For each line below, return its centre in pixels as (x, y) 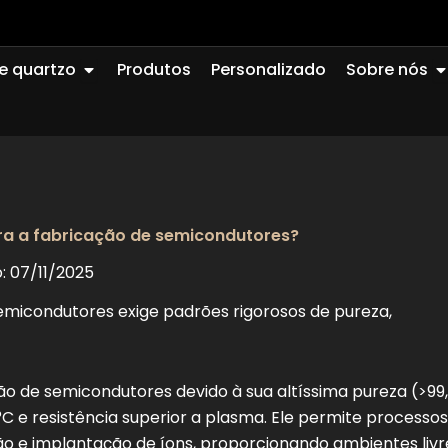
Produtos (154, 69)
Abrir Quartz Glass (153, 64)
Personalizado (268, 69)
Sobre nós (387, 69)
